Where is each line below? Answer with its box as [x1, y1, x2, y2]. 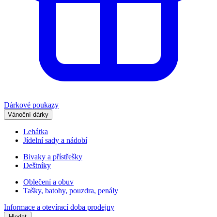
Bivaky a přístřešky [23, 153, 82, 161]
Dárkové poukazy [4, 101, 59, 109]
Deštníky [23, 161, 51, 170]
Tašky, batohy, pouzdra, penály [23, 186, 118, 195]
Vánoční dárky [8, 111, 48, 118]
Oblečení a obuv [23, 178, 74, 186]
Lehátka [23, 127, 48, 136]
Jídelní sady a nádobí [23, 136, 87, 144]
